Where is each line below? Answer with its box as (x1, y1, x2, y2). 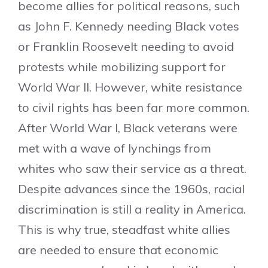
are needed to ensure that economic (18, 242, 218, 257)
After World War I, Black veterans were (18, 120, 237, 135)
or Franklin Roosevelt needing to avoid (18, 39, 234, 54)
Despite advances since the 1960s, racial (18, 181, 245, 196)
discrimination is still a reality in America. (18, 202, 246, 217)
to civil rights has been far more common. (18, 100, 249, 115)
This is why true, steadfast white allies (18, 222, 230, 237)
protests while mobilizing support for (18, 59, 226, 74)
